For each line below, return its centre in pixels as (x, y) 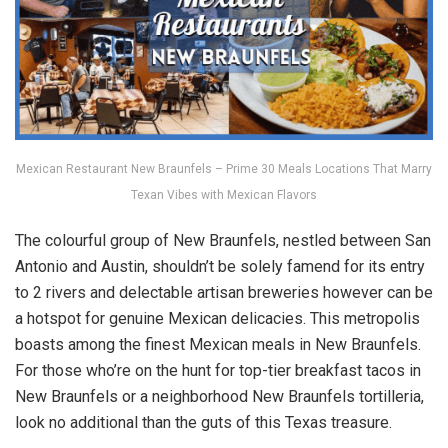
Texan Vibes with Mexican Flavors (224, 195)
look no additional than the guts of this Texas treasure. (203, 423)
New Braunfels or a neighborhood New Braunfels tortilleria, (219, 397)
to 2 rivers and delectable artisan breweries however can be (224, 293)
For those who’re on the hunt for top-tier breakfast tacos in (218, 371)
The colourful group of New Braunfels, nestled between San (223, 241)
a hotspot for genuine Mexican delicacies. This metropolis (217, 319)
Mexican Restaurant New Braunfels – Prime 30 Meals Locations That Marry (224, 169)
